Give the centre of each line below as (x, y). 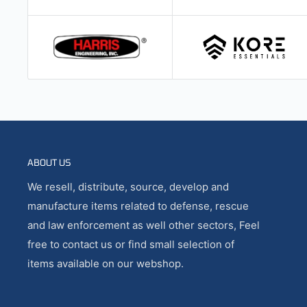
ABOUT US (49, 162)
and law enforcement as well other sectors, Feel (144, 225)
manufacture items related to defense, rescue (138, 206)
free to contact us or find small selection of (131, 244)
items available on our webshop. (106, 263)
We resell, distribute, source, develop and (128, 186)
